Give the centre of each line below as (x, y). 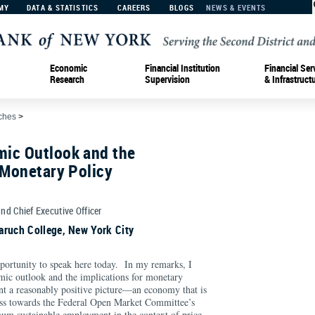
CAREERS (134, 7)
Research (67, 79)
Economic (69, 67)
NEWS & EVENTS (236, 7)
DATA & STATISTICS (63, 7)
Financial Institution (182, 67)
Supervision (167, 79)
